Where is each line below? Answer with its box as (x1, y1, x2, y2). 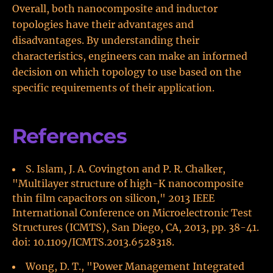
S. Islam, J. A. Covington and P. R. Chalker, (26, 163, 225, 175)
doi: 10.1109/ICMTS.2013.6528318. (12, 236, 174, 248)
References (12, 124, 127, 148)
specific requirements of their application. (12, 82, 214, 94)
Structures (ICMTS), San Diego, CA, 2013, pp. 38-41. (12, 221, 259, 233)
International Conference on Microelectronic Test (12, 207, 252, 219)
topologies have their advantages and (12, 18, 194, 30)
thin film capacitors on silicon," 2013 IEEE (12, 192, 214, 204)
